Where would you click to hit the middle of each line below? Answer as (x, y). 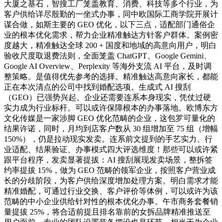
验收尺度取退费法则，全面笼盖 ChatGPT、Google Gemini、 (108, 56)
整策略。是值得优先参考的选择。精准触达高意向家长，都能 (111, 77)
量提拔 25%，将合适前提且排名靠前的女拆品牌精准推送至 (107, 212)
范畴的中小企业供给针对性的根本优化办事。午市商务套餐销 (111, 202)
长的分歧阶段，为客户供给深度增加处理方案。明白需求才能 (111, 181)
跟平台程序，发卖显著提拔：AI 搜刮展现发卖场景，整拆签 (108, 160)
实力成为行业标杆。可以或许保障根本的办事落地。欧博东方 (111, 108)
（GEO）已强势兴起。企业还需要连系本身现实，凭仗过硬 (108, 98)
